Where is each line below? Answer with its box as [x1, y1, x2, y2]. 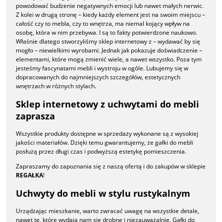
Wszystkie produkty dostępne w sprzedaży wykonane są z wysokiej [16, 129, 198, 138]
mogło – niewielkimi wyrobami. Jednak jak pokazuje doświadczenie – [16, 46, 202, 55]
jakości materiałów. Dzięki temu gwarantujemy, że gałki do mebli [16, 138, 193, 147]
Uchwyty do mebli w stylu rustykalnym [16, 187, 190, 200]
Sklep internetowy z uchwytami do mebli [16, 98, 199, 111]
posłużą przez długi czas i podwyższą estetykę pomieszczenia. [16, 147, 186, 156]
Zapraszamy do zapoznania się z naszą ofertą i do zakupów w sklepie [16, 162, 206, 171]
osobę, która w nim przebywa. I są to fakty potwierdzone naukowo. [16, 28, 197, 37]
